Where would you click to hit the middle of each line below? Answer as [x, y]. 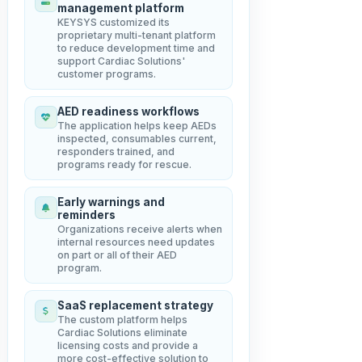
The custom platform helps [122, 320]
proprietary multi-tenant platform [136, 35]
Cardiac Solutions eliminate [122, 333]
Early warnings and [111, 202]
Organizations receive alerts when [139, 229]
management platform [120, 8]
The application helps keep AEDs [137, 126]
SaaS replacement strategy [135, 305]
